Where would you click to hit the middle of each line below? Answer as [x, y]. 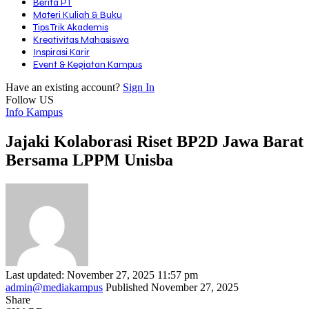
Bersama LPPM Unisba [89, 160]
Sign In [139, 87]
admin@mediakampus [54, 287]
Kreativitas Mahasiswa [81, 40]
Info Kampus [34, 112]
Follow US [30, 100]
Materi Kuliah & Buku [78, 15]
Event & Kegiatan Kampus [88, 64]
